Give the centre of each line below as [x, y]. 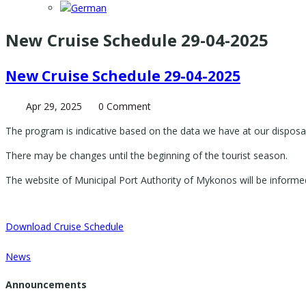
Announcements [46, 284]
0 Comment [125, 107]
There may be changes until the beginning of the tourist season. [147, 156]
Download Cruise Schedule [65, 227]
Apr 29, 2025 [54, 107]
